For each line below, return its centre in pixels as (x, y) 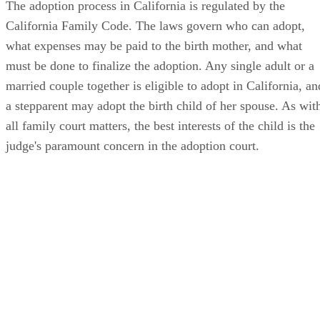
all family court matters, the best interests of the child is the (160, 126)
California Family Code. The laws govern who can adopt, (155, 26)
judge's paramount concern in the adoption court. (132, 146)
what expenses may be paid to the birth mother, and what (154, 46)
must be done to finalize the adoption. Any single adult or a (160, 66)
